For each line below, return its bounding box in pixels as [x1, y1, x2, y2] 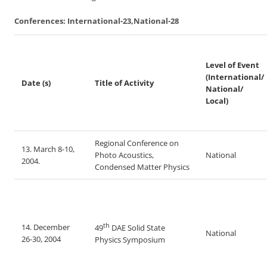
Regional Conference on [95, 138, 179, 148]
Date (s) [21, 77, 51, 88]
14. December [21, 222, 70, 232]
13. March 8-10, [21, 144, 74, 154]
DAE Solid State [110, 222, 165, 234]
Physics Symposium [95, 234, 165, 246]
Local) [206, 95, 228, 106]
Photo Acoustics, [95, 150, 154, 160]
